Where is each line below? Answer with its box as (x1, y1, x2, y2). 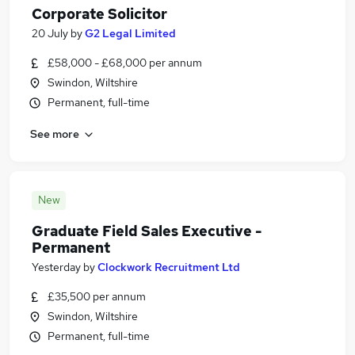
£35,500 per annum (48, 289, 146, 303)
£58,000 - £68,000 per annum (48, 55, 202, 70)
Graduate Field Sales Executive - (32, 222, 261, 240)
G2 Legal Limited (85, 26, 176, 40)
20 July (32, 26, 68, 40)
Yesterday (32, 260, 81, 274)
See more (30, 126, 79, 141)
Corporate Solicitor (32, 5, 167, 23)
